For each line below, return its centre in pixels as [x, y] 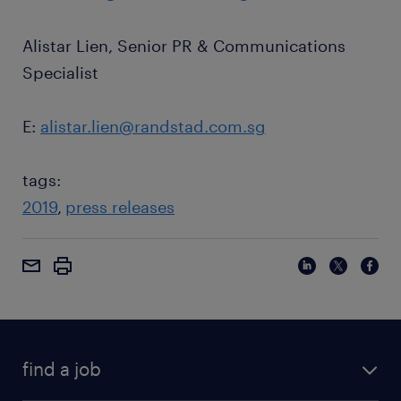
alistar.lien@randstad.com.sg [153, 126]
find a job [62, 369]
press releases [120, 207]
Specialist [60, 73]
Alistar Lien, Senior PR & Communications [184, 46]
